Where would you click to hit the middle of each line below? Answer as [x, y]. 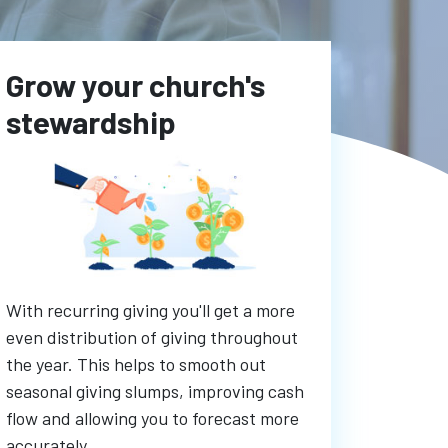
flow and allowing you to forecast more [152, 418]
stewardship [90, 122]
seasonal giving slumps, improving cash [154, 391]
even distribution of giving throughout [151, 337]
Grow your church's [135, 85]
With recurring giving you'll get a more [150, 310]
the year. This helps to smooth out [135, 364]
